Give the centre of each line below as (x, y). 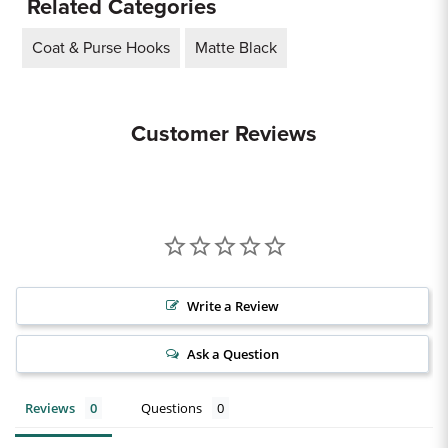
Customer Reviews (224, 134)
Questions (171, 408)
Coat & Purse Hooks (101, 48)
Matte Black (236, 48)
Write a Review (233, 306)
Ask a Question (233, 354)
